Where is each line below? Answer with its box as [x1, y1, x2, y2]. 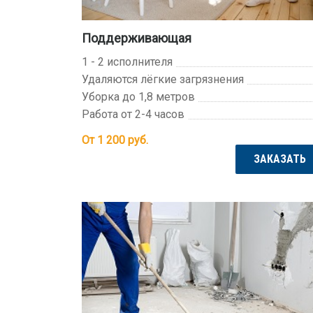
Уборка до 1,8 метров [82, 89, 195, 103]
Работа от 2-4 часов [82, 107, 184, 121]
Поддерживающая [82, 30, 191, 45]
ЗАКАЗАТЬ [253, 152, 306, 166]
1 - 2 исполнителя [82, 54, 173, 68]
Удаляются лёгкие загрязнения [82, 72, 244, 86]
